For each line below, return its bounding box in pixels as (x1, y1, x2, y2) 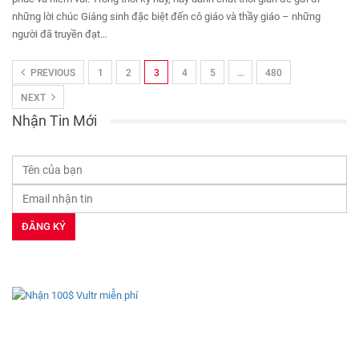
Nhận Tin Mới (12, 112, 97, 130)
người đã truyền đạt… (12, 28, 107, 41)
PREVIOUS (28, 67, 75, 79)
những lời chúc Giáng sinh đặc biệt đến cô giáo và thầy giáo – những (12, 10, 321, 23)
